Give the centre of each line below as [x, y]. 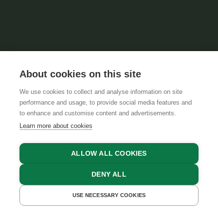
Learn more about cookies [56, 126]
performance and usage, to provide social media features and [106, 102]
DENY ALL [109, 174]
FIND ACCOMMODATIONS [113, 184]
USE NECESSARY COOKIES [109, 195]
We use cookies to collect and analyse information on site [101, 92]
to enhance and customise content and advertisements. [98, 113]
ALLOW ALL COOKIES [109, 154]
